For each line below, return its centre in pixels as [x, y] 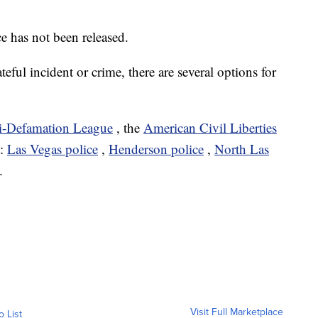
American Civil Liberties [210, 128]
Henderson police [156, 149]
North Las [242, 149]
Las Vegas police [53, 149]
